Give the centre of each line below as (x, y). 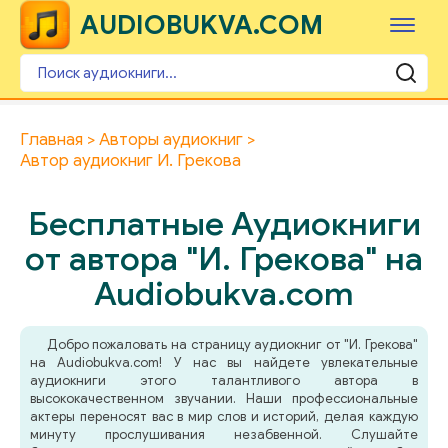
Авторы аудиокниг (171, 139)
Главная (51, 139)
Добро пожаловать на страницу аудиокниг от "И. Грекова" (232, 344)
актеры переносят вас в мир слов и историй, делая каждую (224, 416)
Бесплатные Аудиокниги (224, 223)
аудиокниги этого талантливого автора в (224, 380)
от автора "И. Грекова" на (224, 258)
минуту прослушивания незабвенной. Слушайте (224, 434)
